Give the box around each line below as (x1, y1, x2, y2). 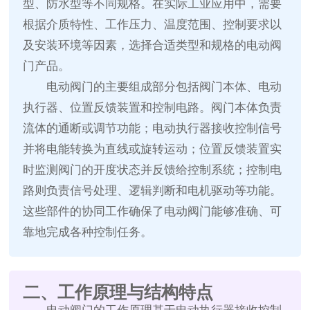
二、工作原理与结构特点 (23, 282, 214, 302)
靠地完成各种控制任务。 (23, 226, 153, 239)
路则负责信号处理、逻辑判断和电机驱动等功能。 (23, 184, 282, 198)
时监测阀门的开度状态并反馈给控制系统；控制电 (23, 163, 282, 177)
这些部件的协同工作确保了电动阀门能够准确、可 (23, 205, 282, 219)
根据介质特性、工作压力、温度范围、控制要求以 (23, 18, 282, 32)
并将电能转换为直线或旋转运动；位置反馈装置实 (23, 143, 282, 156)
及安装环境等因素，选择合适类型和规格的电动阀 (23, 39, 282, 53)
